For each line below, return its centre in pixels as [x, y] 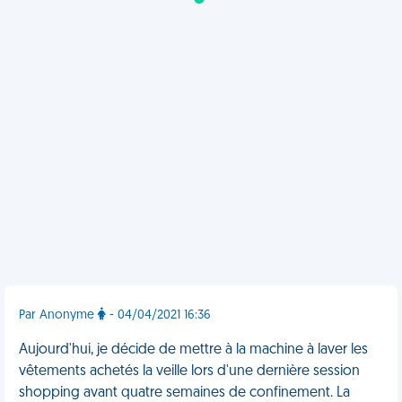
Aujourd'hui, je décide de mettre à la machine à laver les [193, 350]
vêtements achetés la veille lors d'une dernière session [189, 371]
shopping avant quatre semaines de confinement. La [184, 393]
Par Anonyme [58, 315]
